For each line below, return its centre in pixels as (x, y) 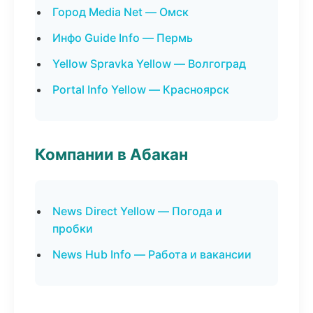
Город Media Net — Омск (121, 12)
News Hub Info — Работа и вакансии (152, 254)
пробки (73, 228)
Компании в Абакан (111, 154)
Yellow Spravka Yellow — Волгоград (149, 64)
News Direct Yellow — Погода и (137, 211)
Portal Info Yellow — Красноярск (141, 89)
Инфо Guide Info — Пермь (123, 38)
